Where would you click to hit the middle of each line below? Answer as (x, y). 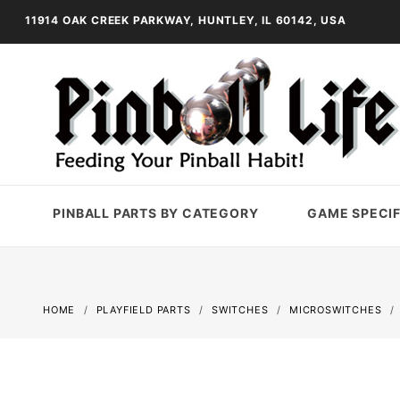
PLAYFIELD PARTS (143, 310)
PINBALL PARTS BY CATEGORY (156, 212)
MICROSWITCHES (335, 310)
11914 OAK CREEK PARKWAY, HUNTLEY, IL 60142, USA (186, 20)
